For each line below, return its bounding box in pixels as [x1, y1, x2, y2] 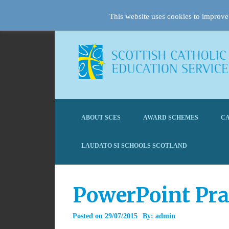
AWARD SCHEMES [143, 114, 198, 121]
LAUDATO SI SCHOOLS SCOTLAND [81, 142, 187, 149]
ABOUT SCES [81, 114, 121, 121]
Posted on [73, 212, 105, 220]
